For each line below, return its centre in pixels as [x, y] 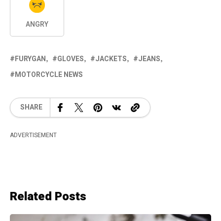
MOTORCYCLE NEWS [49, 74]
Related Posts [48, 196]
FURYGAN [30, 59]
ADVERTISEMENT [33, 135]
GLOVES [71, 59]
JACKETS [111, 59]
